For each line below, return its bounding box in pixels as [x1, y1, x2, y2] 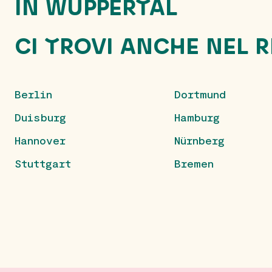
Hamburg [174, 110, 220, 124]
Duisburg [15, 110, 66, 124]
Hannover [15, 134, 66, 148]
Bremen [174, 157, 214, 171]
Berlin [15, 87, 52, 101]
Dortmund [174, 87, 226, 101]
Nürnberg [174, 134, 225, 148]
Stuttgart [15, 157, 71, 171]
